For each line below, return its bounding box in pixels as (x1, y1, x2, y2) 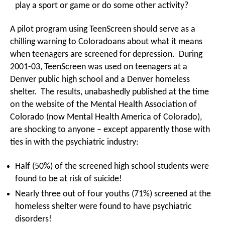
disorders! (15, 214, 52, 224)
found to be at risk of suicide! (15, 174, 122, 184)
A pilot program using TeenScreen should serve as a (10, 25, 195, 34)
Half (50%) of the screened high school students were (15, 161, 209, 171)
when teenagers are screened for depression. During (10, 50, 202, 59)
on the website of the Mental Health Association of (10, 100, 197, 109)
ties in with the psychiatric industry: (10, 138, 139, 147)
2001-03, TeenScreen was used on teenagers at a (10, 62, 187, 72)
